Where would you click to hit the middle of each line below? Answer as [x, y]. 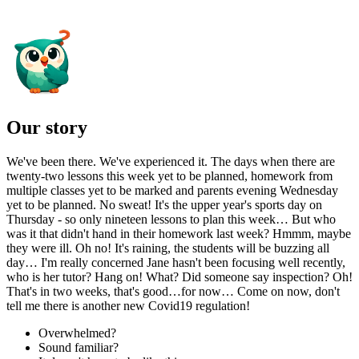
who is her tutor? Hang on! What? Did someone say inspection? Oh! [179, 276]
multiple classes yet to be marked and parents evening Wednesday [172, 190]
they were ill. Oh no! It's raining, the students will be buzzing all [168, 248]
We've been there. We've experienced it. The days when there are [171, 161]
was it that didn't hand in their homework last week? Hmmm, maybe [179, 233]
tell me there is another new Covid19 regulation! [128, 305]
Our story [47, 127]
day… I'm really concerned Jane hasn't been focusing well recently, [176, 262]
